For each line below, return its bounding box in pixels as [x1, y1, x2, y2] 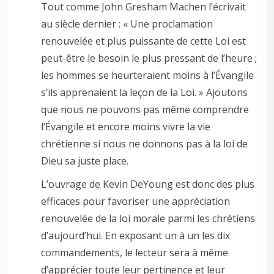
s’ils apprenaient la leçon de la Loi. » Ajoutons [41, 85, 248, 99]
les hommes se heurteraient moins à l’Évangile [41, 68, 254, 82]
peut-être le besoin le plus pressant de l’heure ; [41, 51, 257, 65]
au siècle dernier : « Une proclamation [41, 17, 213, 31]
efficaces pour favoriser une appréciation [41, 194, 231, 208]
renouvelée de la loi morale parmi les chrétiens [41, 211, 256, 225]
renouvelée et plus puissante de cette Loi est [41, 34, 246, 48]
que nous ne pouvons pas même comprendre [41, 102, 250, 116]
